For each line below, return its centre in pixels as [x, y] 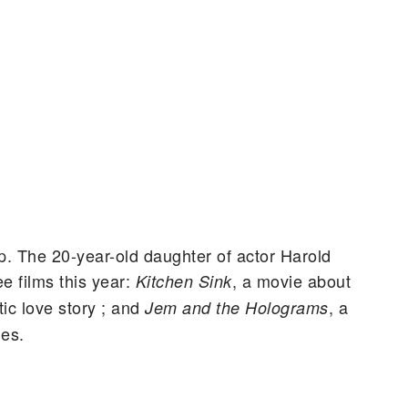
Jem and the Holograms [237, 307]
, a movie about [291, 280]
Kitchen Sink [184, 280]
